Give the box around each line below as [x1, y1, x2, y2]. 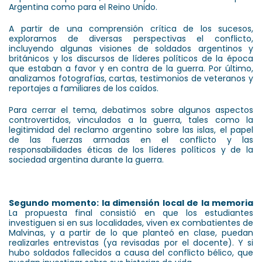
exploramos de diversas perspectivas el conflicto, [9, 32, 253, 44]
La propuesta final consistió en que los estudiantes [9, 206, 253, 219]
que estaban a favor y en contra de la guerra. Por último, [9, 62, 253, 74]
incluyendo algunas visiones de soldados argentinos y [9, 42, 253, 54]
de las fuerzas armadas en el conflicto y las [9, 133, 253, 146]
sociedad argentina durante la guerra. [9, 153, 166, 166]
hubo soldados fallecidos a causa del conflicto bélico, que [9, 246, 253, 258]
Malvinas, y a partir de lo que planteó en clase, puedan [9, 226, 253, 239]
